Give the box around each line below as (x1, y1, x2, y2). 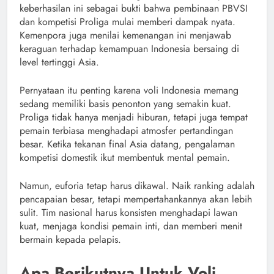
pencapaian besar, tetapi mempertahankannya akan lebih (20, 192, 252, 207)
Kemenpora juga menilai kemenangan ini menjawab (20, 28, 231, 43)
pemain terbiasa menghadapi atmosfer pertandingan (20, 124, 233, 138)
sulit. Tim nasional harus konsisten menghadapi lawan (20, 206, 237, 220)
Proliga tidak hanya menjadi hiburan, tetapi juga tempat (20, 110, 248, 125)
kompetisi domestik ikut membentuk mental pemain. (20, 150, 230, 165)
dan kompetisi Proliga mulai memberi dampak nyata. (20, 15, 235, 29)
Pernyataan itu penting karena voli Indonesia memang (20, 83, 239, 98)
